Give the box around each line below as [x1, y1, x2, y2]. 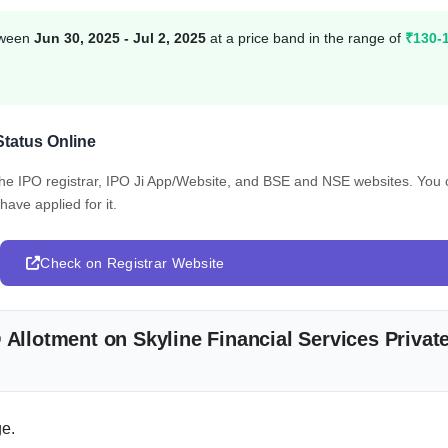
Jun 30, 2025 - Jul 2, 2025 [34, 29, 206, 46]
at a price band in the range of [206, 29, 405, 46]
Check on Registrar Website [40, 254, 225, 271]
